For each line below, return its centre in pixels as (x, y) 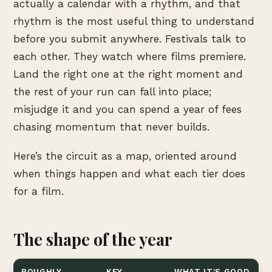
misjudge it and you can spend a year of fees (127, 109)
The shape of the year (93, 239)
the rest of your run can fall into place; (112, 92)
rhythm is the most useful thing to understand (134, 21)
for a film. (39, 191)
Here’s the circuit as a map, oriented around (125, 156)
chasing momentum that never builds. (111, 127)
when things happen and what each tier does (129, 173)
